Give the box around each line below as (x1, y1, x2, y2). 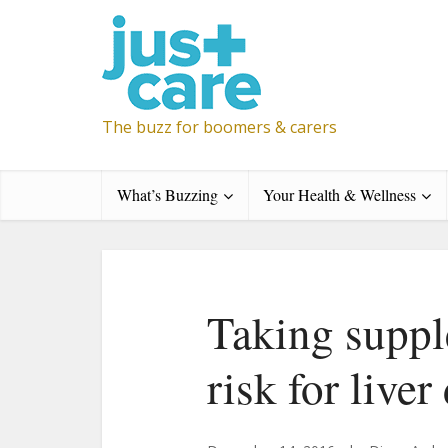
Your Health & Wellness (263, 184, 416, 205)
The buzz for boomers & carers (102, 116, 337, 138)
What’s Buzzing (117, 184, 218, 205)
